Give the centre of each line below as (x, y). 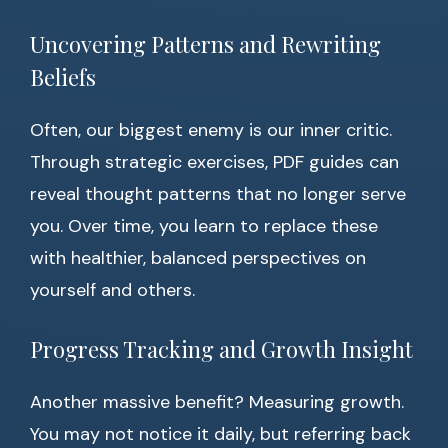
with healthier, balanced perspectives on (198, 258)
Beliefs (63, 77)
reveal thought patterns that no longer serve (218, 194)
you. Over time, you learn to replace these (204, 226)
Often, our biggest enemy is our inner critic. (211, 130)
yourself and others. (112, 290)
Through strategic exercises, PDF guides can (214, 162)
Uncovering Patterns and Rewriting (205, 44)
